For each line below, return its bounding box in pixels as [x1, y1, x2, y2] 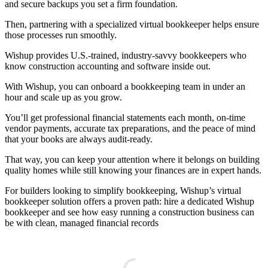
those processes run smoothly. [5, 29, 117, 40]
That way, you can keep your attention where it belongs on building [5, 154, 260, 165]
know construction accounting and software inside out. [5, 60, 211, 71]
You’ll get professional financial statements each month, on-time [5, 112, 245, 123]
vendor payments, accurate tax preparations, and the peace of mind [5, 123, 255, 133]
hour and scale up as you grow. [5, 92, 122, 102]
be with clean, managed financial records [5, 217, 159, 228]
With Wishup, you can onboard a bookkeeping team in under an [5, 81, 245, 92]
